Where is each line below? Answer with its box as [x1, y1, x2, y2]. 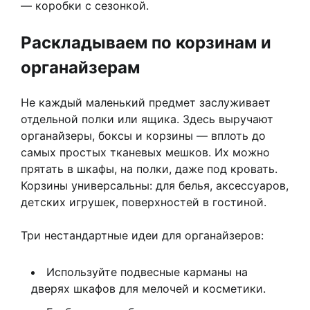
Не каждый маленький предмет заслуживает [21, 95, 271, 110]
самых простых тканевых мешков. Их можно [21, 145, 270, 160]
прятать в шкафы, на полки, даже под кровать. [21, 162, 277, 176]
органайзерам [21, 57, 140, 78]
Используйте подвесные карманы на [46, 265, 248, 280]
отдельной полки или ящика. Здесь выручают [21, 112, 273, 127]
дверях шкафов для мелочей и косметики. [31, 282, 266, 296]
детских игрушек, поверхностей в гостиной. [21, 195, 266, 210]
